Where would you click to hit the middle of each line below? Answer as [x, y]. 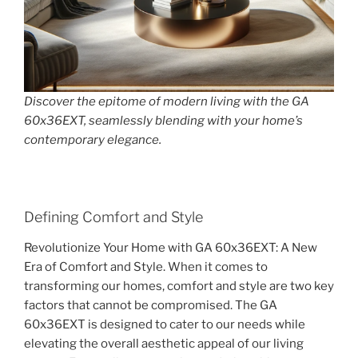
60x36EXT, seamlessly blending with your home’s [163, 121]
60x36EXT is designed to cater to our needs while [165, 324]
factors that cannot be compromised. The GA [151, 305]
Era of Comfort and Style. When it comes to [146, 267]
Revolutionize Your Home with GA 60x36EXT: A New [171, 247]
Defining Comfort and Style [113, 217]
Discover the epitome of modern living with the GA [167, 102]
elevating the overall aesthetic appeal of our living [164, 343]
